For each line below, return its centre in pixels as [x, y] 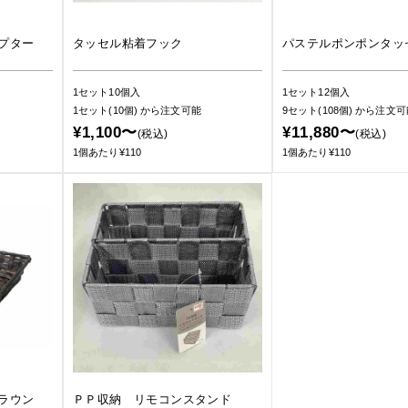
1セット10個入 [107, 92]
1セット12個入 [316, 92]
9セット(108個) [319, 110]
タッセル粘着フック [128, 43]
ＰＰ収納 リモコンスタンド [153, 399]
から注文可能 [171, 110]
